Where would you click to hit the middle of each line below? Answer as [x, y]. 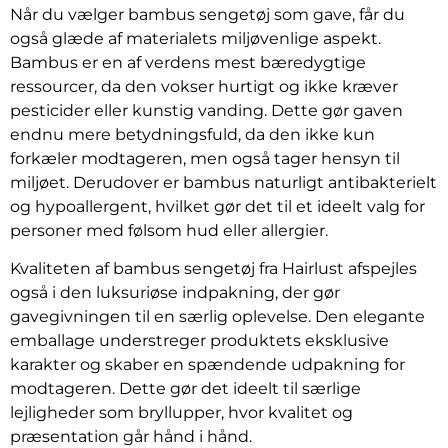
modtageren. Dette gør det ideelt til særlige [185, 388]
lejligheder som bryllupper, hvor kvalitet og [181, 412]
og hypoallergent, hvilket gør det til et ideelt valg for [217, 206]
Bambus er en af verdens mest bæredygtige [188, 62]
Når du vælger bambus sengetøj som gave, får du [207, 14]
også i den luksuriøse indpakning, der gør [175, 292]
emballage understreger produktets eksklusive [199, 340]
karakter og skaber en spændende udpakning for [207, 364]
